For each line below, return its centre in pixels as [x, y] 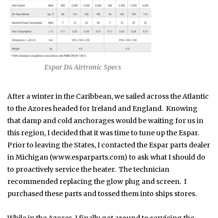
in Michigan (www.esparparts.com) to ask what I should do [106, 157]
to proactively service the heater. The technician [88, 170]
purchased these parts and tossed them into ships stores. [102, 194]
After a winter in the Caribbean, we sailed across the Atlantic [108, 97]
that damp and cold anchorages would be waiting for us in [105, 121]
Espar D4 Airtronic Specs [83, 67]
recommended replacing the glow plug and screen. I [97, 182]
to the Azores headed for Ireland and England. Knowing [102, 109]
